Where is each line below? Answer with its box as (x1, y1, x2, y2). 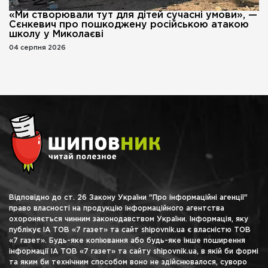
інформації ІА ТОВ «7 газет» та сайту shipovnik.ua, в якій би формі (9, 248, 258, 255)
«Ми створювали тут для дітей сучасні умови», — (9, 10, 257, 20)
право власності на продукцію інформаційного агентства (9, 205, 224, 212)
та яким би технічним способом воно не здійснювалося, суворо (9, 258, 247, 266)
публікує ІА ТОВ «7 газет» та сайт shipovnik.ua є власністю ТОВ (9, 226, 251, 233)
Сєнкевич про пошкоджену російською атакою (9, 20, 249, 29)
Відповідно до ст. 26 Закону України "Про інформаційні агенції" (9, 194, 248, 201)
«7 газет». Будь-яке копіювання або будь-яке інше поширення (9, 237, 245, 244)
